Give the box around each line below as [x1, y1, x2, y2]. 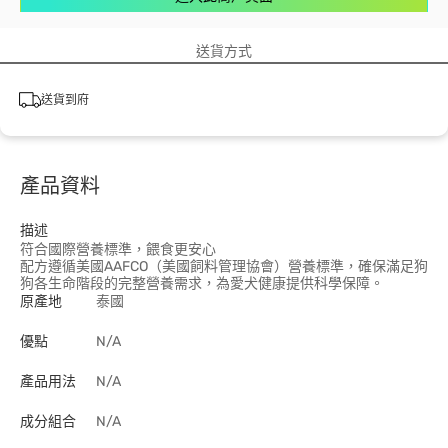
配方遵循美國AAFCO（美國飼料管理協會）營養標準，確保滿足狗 [20, 258, 428, 275]
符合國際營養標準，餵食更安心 [20, 241, 216, 258]
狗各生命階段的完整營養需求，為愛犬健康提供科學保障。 [20, 275, 384, 292]
